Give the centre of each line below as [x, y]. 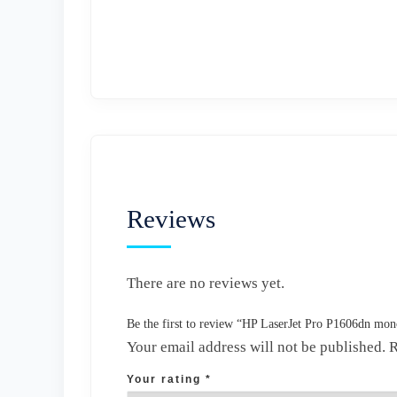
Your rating [166, 378]
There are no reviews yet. [206, 283]
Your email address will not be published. [256, 346]
